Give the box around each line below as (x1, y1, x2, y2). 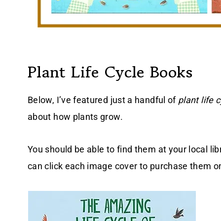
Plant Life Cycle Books (28, 60, 192, 83)
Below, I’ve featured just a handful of (28, 94, 179, 105)
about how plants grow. (28, 111, 123, 122)
